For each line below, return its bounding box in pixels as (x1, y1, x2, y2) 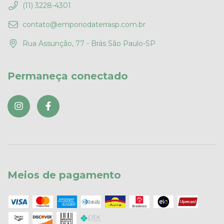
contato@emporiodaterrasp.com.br (22, 19, 145, 29)
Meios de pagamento (7, 169, 121, 181)
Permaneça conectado (7, 69, 128, 82)
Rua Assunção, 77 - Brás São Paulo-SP (22, 38, 155, 48)
